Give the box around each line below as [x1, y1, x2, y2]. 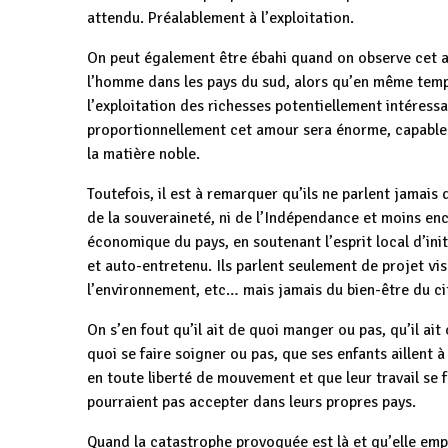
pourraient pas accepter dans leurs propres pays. [87, 392, 416, 412]
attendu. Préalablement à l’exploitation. [87, 8, 354, 28]
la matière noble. [87, 144, 200, 164]
